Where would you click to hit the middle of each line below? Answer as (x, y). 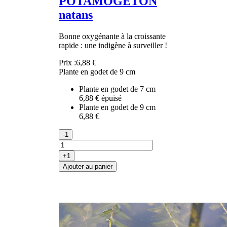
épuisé (111, 98)
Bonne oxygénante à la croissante (112, 36)
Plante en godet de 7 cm (117, 89)
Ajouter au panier (88, 166)
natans (76, 14)
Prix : (67, 62)
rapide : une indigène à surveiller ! (113, 45)
